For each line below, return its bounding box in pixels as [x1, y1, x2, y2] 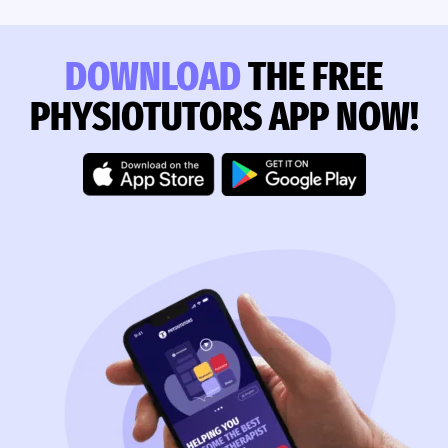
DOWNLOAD [65, 52, 241, 101]
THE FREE [241, 52, 383, 101]
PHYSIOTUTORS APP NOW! [29, 92, 419, 141]
